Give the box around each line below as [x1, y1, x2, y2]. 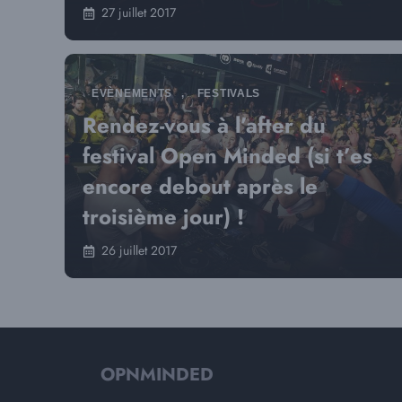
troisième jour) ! [83, 201, 244, 232]
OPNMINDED [100, 362, 214, 388]
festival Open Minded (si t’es [83, 140, 372, 171]
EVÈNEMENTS [92, 87, 173, 100]
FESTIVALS [197, 87, 261, 100]
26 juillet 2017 [101, 241, 177, 259]
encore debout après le [83, 170, 318, 202]
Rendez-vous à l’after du [83, 109, 326, 141]
